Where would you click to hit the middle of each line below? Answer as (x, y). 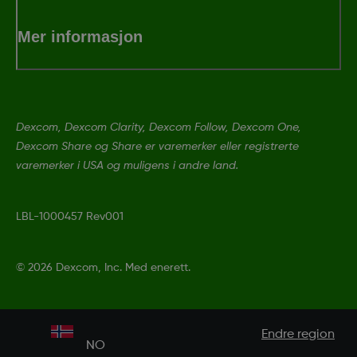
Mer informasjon (80, 36)
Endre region (298, 334)
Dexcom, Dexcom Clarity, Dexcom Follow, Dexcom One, (159, 127)
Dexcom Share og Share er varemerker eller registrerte (157, 146)
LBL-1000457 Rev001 (70, 216)
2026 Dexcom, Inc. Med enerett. (109, 267)
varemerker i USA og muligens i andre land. (127, 165)
